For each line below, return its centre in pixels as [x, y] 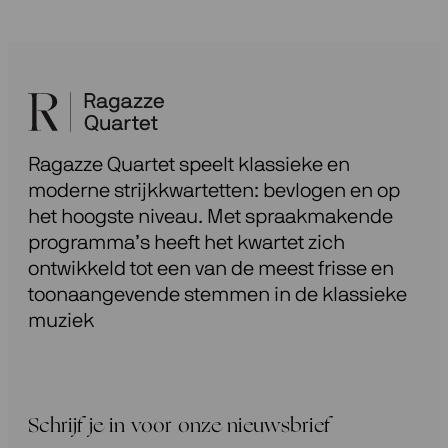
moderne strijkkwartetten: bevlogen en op [214, 190]
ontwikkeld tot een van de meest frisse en [211, 268]
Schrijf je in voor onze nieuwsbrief [179, 426]
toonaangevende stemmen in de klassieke [217, 294]
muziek [61, 320]
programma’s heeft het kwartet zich [186, 242]
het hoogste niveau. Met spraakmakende [210, 216]
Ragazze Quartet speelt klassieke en [189, 164]
